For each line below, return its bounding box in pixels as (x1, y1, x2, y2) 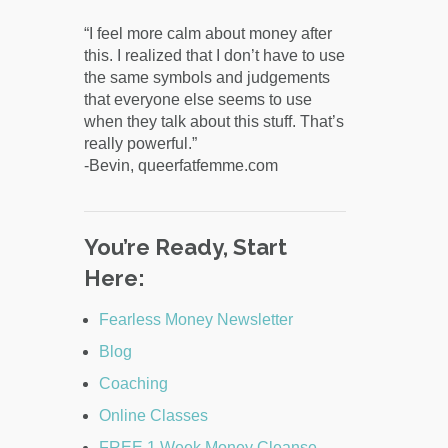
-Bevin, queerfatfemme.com (83, 157, 278, 175)
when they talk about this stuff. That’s (83, 113, 344, 131)
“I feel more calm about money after (83, 25, 332, 43)
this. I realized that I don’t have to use (83, 47, 345, 65)
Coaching (98, 375, 168, 393)
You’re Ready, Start (83, 234, 287, 261)
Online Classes (98, 407, 208, 425)
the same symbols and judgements (83, 69, 330, 87)
